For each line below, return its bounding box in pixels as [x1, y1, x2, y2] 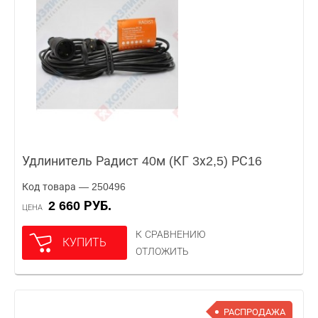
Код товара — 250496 [22, 181, 126, 192]
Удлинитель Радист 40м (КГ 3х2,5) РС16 [22, 154, 262, 168]
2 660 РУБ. [55, 199, 111, 213]
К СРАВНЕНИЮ [136, 229, 206, 240]
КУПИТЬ [62, 236, 106, 248]
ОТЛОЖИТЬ [136, 246, 189, 257]
